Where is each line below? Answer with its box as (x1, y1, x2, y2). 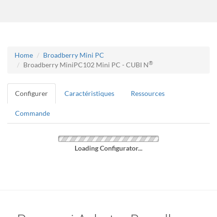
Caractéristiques (64, 89, 114, 97)
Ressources (131, 89, 165, 97)
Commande (15, 109, 50, 117)
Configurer (15, 89, 48, 97)
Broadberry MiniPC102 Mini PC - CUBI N (23, 61, 149, 69)
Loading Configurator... (75, 143, 142, 152)
